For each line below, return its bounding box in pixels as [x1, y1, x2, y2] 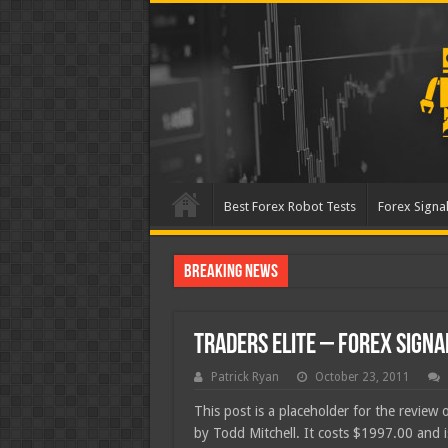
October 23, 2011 [314, 370, 410, 384]
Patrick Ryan [210, 370, 279, 384]
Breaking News [183, 263, 278, 282]
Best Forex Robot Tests [223, 199, 356, 214]
